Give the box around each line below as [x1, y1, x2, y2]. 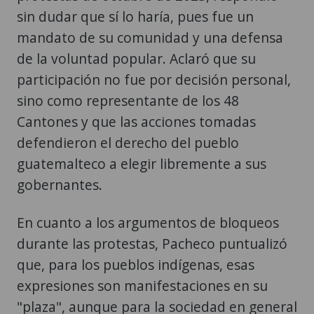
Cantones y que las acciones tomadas [17, 70, 256, 90]
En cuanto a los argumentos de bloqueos [17, 171, 279, 191]
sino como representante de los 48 [17, 49, 239, 69]
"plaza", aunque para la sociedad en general [17, 255, 297, 275]
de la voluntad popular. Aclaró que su [17, 7, 256, 27]
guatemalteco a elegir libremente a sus [17, 112, 266, 132]
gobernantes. [17, 133, 102, 153]
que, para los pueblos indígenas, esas [17, 213, 254, 233]
